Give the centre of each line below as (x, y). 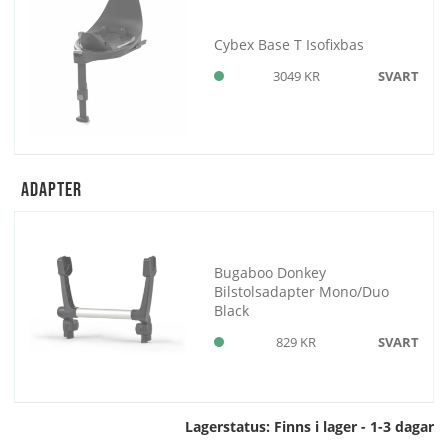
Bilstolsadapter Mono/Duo (302, 292)
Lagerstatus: (229, 426)
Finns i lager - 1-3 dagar (354, 426)
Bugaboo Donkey (270, 273)
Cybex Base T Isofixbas (289, 44)
